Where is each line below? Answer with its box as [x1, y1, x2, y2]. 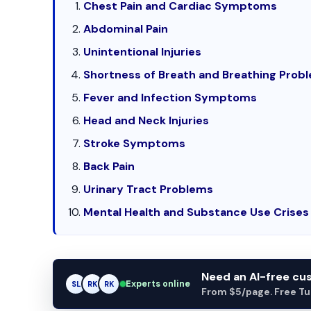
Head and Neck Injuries [83, 113, 210, 128]
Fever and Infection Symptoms [83, 90, 258, 105]
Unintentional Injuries [83, 44, 202, 59]
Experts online [126, 278, 190, 289]
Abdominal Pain [83, 22, 169, 36]
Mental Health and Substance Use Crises [83, 205, 310, 219]
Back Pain [83, 159, 135, 174]
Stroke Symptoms [83, 136, 186, 151]
